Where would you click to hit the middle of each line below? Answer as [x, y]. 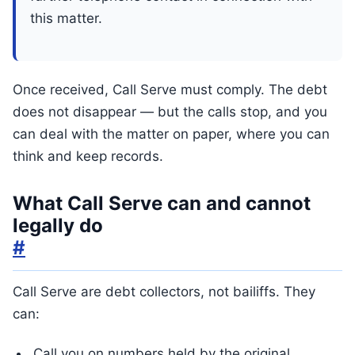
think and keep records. [88, 156]
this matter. [66, 18]
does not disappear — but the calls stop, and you [170, 112]
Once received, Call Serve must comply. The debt [170, 90]
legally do [58, 225]
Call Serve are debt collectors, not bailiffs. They [164, 292]
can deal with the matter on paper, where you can [171, 134]
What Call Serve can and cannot [162, 203]
